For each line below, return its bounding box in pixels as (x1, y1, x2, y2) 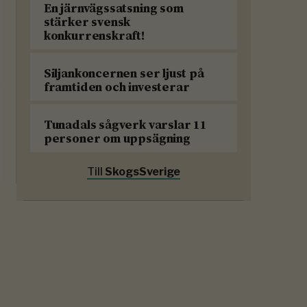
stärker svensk (43, 13, 131, 31)
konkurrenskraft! (43, 27, 145, 45)
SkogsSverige (104, 165, 180, 179)
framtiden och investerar (43, 78, 190, 96)
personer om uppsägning (43, 130, 191, 147)
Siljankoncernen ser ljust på (43, 64, 204, 82)
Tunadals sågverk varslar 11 (43, 116, 207, 134)
